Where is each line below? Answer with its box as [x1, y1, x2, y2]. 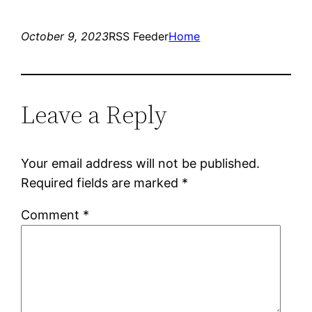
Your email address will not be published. [21, 155, 260, 171]
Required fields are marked [21, 175, 182, 190]
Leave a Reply [21, 97, 168, 132]
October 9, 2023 [21, 29, 109, 43]
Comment [21, 207, 84, 222]
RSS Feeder [109, 29, 169, 43]
